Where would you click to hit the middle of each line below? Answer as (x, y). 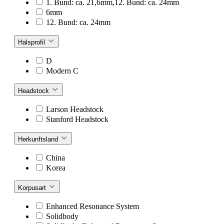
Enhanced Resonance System (92, 206)
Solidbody (62, 216)
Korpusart (33, 187)
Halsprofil (32, 42)
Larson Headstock (75, 109)
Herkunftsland (39, 139)
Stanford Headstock (77, 119)
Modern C (62, 70)
